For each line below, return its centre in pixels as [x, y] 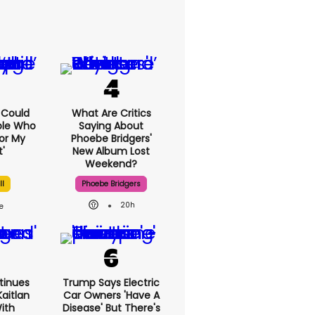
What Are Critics [111, 113]
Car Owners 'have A [111, 295]
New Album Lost [111, 151]
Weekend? [111, 164]
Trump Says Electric [111, 283]
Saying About [111, 126]
